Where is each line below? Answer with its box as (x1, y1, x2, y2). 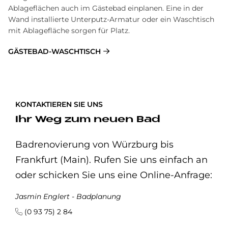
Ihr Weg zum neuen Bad (15, 115, 160, 125)
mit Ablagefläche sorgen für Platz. (8, 26, 130, 35)
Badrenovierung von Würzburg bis (15, 139, 174, 150)
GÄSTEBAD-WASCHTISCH (8, 47, 101, 56)
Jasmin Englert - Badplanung (15, 192, 121, 201)
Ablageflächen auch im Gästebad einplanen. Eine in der (8, 4, 204, 13)
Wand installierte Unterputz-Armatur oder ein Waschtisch (8, 15, 214, 24)
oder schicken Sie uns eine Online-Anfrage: (15, 169, 212, 181)
